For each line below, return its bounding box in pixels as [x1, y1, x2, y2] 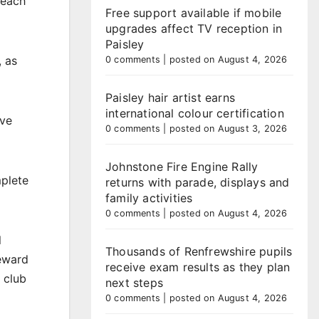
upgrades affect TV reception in [105, 21, 283, 36]
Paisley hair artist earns [105, 90, 235, 105]
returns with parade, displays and [105, 175, 290, 189]
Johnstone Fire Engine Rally [105, 159, 258, 174]
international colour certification [105, 106, 284, 120]
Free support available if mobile [105, 6, 282, 20]
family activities [105, 191, 193, 205]
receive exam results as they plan [105, 260, 291, 274]
